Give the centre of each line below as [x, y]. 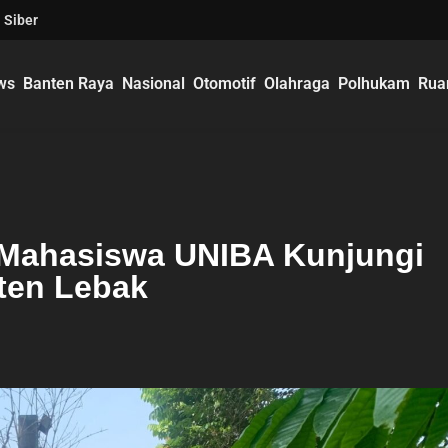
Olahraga [297, 83]
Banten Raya [69, 83]
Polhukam [374, 83]
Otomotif [225, 83]
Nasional [154, 83]
